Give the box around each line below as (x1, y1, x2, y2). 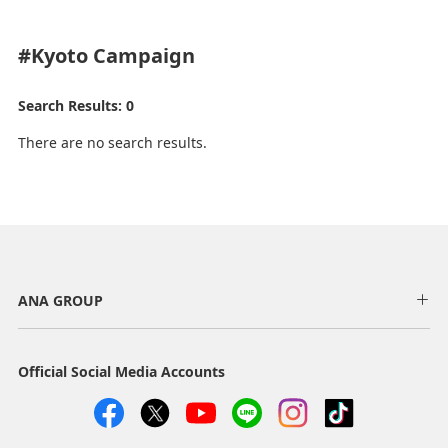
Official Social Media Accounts (17, 361, 225, 381)
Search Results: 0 (17, 95, 134, 115)
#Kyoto (17, 41, 88, 69)
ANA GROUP (17, 290, 103, 310)
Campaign (87, 41, 195, 69)
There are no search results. (17, 132, 207, 152)
